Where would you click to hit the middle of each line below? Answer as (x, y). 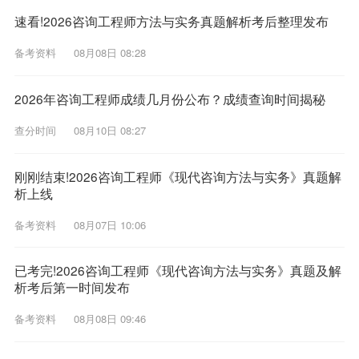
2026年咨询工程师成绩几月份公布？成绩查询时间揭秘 (169, 98)
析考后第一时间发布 (72, 287)
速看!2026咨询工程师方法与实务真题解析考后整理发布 (171, 21)
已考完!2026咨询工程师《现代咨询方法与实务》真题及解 (177, 270)
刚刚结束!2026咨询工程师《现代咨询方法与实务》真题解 (177, 176)
